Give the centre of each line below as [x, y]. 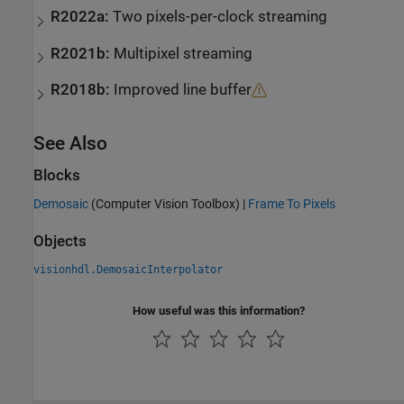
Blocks [57, 176]
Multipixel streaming [184, 53]
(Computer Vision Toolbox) [164, 203]
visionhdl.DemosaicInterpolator [128, 269]
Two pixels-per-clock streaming [220, 17]
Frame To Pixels [292, 203]
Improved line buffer [183, 90]
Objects [60, 241]
